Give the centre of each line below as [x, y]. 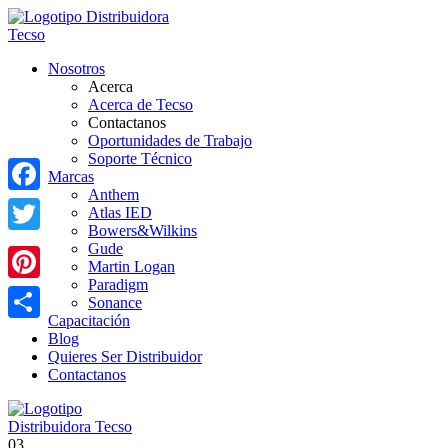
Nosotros [76, 68]
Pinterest [35, 293]
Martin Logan [131, 266]
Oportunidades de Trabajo [170, 140]
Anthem [113, 194]
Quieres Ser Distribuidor [125, 356]
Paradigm [118, 284]
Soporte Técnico [140, 158]
